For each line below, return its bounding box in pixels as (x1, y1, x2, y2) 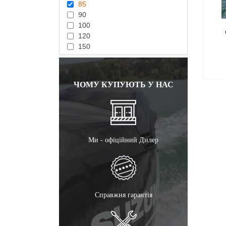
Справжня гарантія (94, 191, 152, 199)
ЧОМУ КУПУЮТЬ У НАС (73, 80, 174, 89)
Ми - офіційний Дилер (88, 136, 158, 144)
